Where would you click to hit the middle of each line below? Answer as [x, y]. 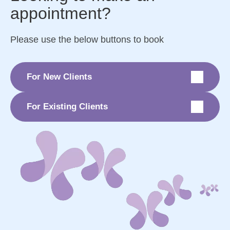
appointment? [61, 13]
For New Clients [59, 76]
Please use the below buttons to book [87, 39]
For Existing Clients [67, 106]
